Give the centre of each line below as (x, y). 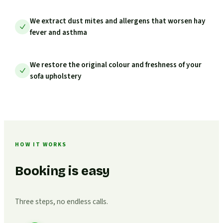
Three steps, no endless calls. (62, 201)
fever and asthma (59, 32)
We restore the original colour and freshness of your (116, 64)
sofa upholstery (56, 76)
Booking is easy (62, 171)
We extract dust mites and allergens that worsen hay (118, 21)
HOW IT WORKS (41, 145)
